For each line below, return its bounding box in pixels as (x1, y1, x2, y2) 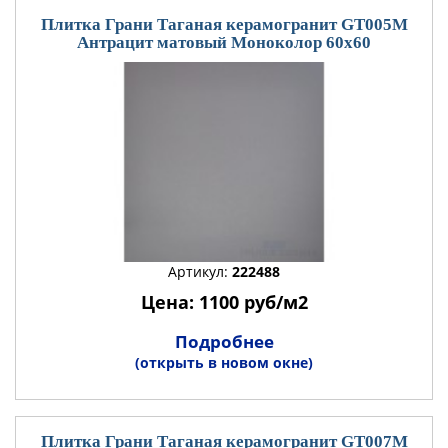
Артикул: (168, 262, 232, 281)
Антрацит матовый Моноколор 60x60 (77, 33, 371, 52)
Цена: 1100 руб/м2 (140, 290, 308, 314)
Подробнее (174, 330, 274, 353)
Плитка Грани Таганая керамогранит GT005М (40, 15, 408, 34)
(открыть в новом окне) (135, 353, 313, 372)
